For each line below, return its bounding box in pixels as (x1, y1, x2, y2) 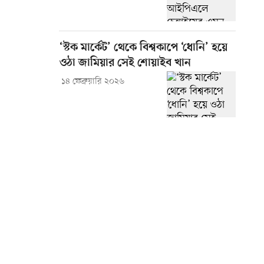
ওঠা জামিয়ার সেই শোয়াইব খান (60, 57, 191, 71)
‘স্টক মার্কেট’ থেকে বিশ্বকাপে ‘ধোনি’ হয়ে (60, 41, 227, 55)
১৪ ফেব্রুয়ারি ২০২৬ (61, 76, 124, 88)
